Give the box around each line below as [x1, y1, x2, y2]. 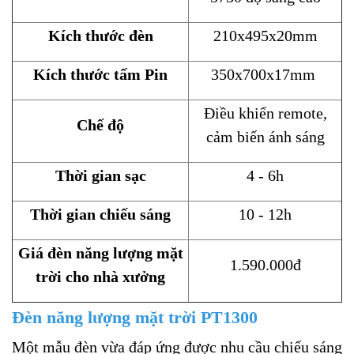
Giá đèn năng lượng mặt [17, 244, 183, 262]
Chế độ [77, 116, 124, 134]
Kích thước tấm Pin [33, 66, 168, 84]
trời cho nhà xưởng [36, 268, 165, 286]
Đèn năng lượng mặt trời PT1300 [12, 307, 258, 328]
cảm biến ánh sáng [205, 128, 325, 146]
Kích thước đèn [47, 27, 153, 45]
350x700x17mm [211, 66, 319, 84]
